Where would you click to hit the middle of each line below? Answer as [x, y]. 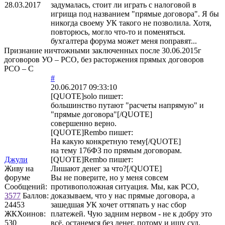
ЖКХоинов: [25, 213]
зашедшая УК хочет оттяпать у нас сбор [119, 204]
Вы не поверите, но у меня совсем [109, 177]
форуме [17, 177]
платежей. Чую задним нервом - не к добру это [131, 213]
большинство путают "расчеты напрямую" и [127, 105]
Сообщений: [26, 186]
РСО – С [19, 68]
